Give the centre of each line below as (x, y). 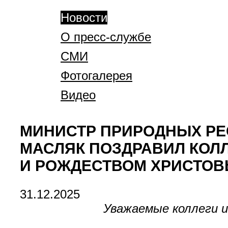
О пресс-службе (106, 37)
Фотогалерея (96, 76)
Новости (84, 18)
